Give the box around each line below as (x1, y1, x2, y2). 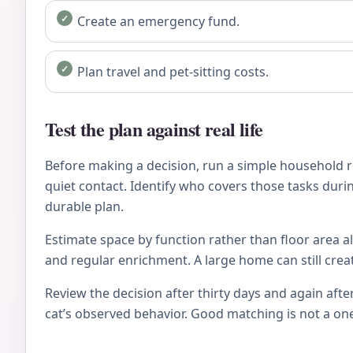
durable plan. (45, 197, 124, 215)
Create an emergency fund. (77, 12, 240, 30)
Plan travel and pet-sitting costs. (77, 62, 269, 80)
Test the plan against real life (45, 114, 263, 143)
